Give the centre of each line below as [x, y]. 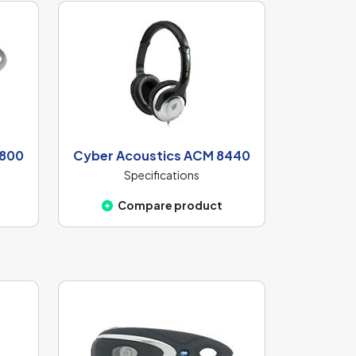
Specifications [162, 175]
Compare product [170, 205]
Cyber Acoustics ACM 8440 [162, 156]
